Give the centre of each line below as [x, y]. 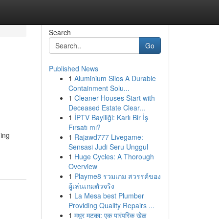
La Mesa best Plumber [109, 196]
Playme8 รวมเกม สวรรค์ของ [117, 176]
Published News [73, 68]
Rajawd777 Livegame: [109, 137]
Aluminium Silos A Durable [115, 78]
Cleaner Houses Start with [114, 98]
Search [60, 32]
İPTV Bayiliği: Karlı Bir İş [111, 117]
